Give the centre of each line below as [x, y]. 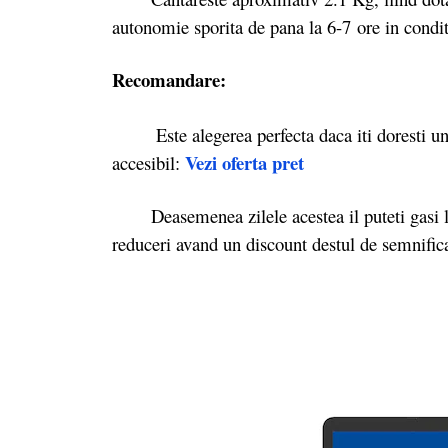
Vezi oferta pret [244, 162]
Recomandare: [169, 80]
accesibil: [148, 162]
